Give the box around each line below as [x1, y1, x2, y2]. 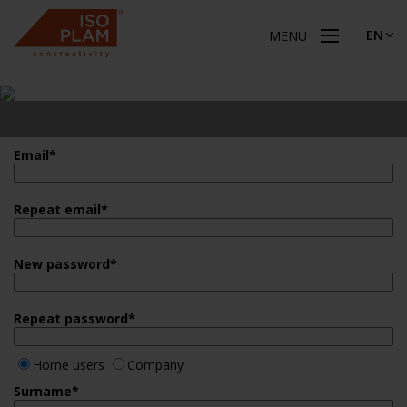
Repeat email [14, 201, 101, 218]
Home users [33, 356, 104, 373]
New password [14, 255, 110, 273]
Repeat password [14, 310, 128, 327]
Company [127, 356, 184, 373]
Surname [14, 382, 72, 400]
